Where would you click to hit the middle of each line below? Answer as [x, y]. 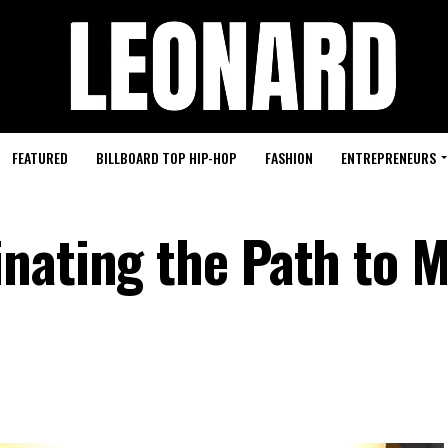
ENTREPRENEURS [388, 157]
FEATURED [40, 157]
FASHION [289, 157]
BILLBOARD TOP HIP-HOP [166, 157]
